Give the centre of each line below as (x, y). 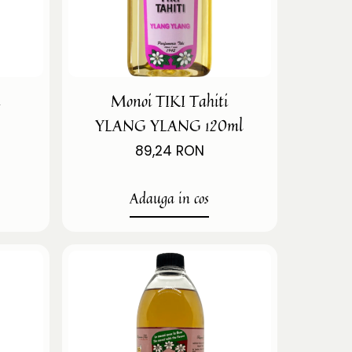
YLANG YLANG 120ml (170, 125)
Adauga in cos (170, 198)
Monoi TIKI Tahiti (170, 101)
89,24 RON (169, 150)
